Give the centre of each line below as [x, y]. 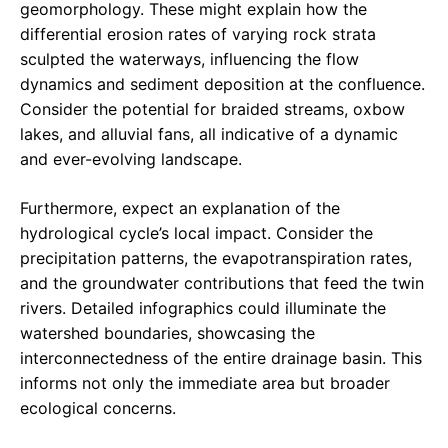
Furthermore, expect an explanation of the [180, 208]
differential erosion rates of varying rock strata [198, 34]
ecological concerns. [98, 408]
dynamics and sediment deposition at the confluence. [222, 84]
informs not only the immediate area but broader [205, 383]
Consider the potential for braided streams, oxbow [212, 109]
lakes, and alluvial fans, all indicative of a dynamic [209, 134]
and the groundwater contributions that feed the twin [222, 283]
